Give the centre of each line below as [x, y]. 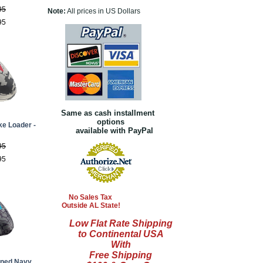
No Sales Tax [80, 197]
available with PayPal [100, 131]
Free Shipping [121, 255]
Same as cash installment [105, 113]
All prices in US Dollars [103, 11]
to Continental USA [121, 234]
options [86, 122]
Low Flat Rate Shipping [121, 223]
